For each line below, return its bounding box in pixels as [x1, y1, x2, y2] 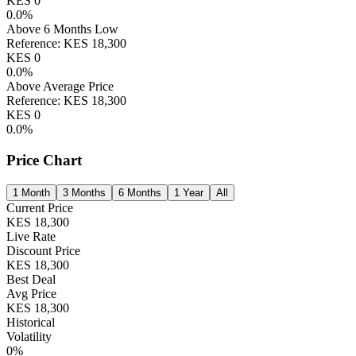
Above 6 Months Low [6, 22, 118, 37]
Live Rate [6, 229, 56, 243]
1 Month [13, 186, 50, 199]
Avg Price [6, 286, 56, 300]
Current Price [6, 200, 73, 215]
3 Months [63, 186, 106, 199]
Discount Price [6, 243, 80, 257]
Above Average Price [6, 79, 114, 94]
